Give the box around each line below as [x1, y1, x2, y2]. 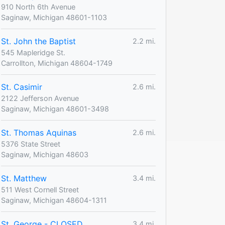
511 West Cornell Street [1, 185, 79, 194]
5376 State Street [1, 139, 60, 148]
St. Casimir [1, 81, 42, 92]
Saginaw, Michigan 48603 [1, 150, 88, 159]
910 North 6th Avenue [1, 2, 75, 11]
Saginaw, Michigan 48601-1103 [1, 13, 107, 22]
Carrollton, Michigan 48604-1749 [1, 58, 113, 67]
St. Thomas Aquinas [1, 127, 76, 138]
